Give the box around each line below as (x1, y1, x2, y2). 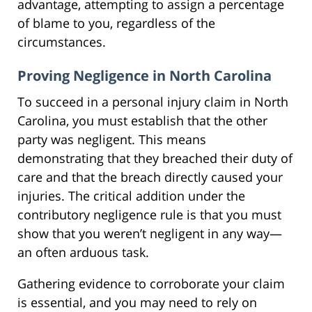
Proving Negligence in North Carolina (17, 65, 272, 85)
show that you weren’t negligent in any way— (17, 224, 282, 242)
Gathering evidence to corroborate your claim (17, 274, 285, 292)
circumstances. (17, 33, 106, 50)
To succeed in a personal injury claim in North (17, 93, 288, 110)
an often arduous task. (17, 243, 149, 260)
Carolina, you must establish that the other (17, 111, 267, 129)
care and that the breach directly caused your (17, 168, 283, 185)
